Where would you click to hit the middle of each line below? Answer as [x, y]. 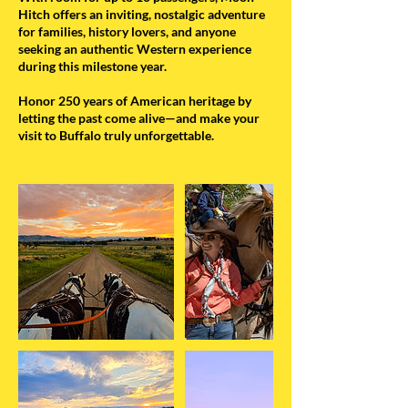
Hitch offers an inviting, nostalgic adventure [142, 14]
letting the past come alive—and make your [139, 118]
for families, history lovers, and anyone [127, 31]
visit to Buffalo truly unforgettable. [116, 135]
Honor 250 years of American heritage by [135, 101]
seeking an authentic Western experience [135, 49]
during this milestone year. [92, 66]
